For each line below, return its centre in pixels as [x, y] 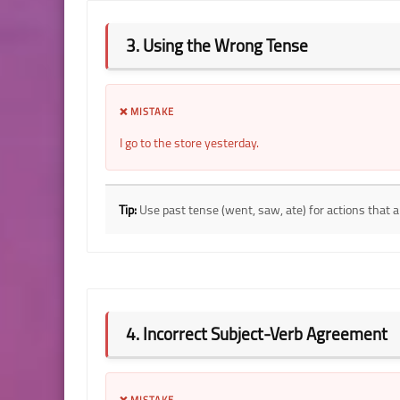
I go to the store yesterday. [189, 142]
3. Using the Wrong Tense [217, 45]
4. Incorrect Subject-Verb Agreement [257, 333]
